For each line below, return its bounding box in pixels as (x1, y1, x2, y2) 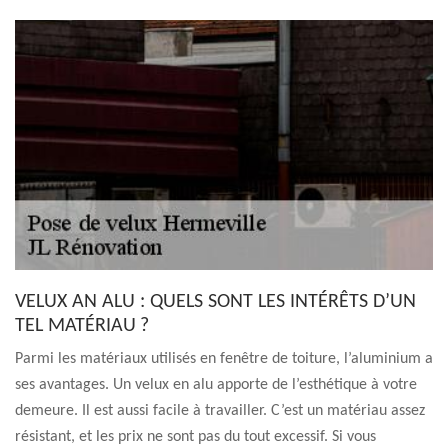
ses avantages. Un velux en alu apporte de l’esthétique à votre (15, 377, 417, 393)
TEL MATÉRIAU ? (15, 316, 149, 336)
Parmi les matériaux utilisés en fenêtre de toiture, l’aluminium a (15, 351, 433, 367)
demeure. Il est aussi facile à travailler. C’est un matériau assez (15, 403, 425, 419)
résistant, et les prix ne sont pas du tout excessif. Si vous (15, 429, 376, 445)
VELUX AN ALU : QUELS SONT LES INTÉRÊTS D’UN (15, 292, 416, 312)
